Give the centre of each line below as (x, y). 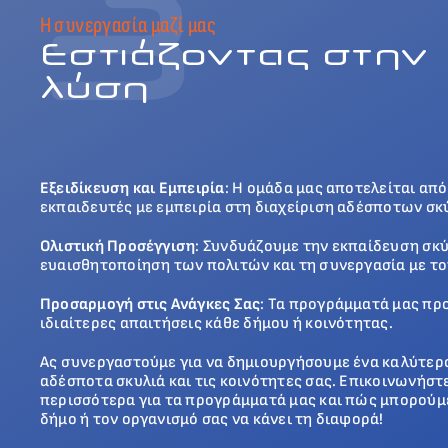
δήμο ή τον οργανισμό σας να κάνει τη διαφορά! (211, 420)
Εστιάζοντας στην (234, 54)
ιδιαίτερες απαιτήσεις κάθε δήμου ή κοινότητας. (216, 324)
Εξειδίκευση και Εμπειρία (132, 189)
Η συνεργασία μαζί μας (127, 26)
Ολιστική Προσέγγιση (117, 247)
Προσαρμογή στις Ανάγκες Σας (150, 305)
